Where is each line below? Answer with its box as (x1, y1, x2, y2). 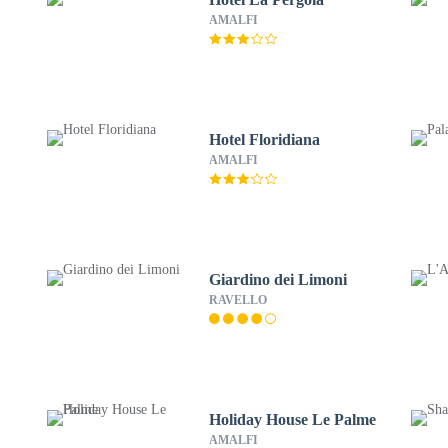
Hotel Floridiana (208, 131, 320, 148)
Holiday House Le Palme (208, 411, 376, 428)
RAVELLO (208, 293, 267, 307)
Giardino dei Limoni (208, 271, 347, 288)
